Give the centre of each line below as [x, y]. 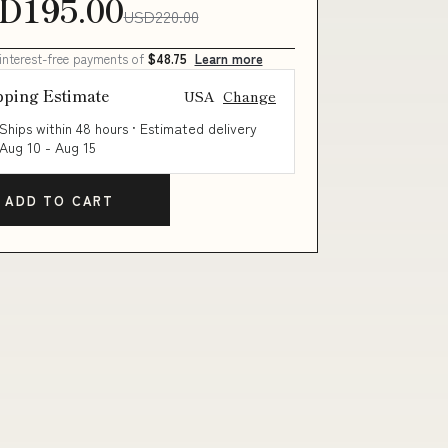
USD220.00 [161, 16]
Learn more [228, 58]
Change [249, 95]
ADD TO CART [59, 200]
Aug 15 [74, 147]
